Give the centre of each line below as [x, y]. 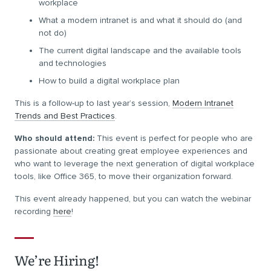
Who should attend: [54, 138]
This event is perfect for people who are [174, 138]
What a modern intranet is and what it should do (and [140, 20]
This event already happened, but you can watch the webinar [133, 199]
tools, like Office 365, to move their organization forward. [124, 176]
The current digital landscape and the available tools [140, 51]
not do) [53, 33]
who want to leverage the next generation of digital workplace [135, 164]
